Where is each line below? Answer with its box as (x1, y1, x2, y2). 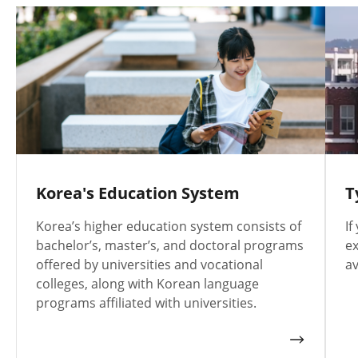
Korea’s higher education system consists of (36, 217, 301, 235)
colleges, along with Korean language (36, 274, 259, 292)
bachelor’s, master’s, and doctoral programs (36, 236, 304, 254)
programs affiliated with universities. (36, 293, 257, 312)
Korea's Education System (36, 181, 240, 204)
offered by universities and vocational (36, 255, 263, 273)
